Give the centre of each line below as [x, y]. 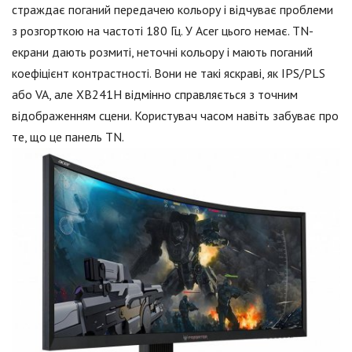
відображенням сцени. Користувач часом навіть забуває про [175, 115]
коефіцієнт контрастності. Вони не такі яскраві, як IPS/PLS [169, 73]
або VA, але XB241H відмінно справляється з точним [155, 94]
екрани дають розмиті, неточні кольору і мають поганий [162, 51]
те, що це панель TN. [68, 136]
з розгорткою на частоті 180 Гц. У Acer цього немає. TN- [163, 30]
